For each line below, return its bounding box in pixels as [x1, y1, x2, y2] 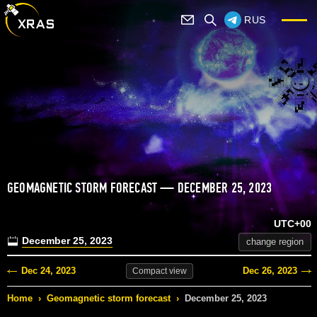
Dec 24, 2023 [21, 265, 76, 277]
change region [246, 236, 304, 248]
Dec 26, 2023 [243, 265, 297, 277]
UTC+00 [274, 218, 311, 230]
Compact [132, 266, 167, 277]
